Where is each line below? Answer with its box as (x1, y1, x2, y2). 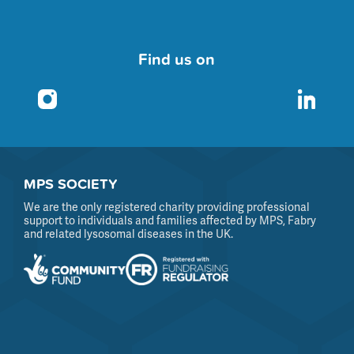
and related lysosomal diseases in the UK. (24, 227, 234, 242)
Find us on (138, 47, 216, 71)
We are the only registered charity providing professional (24, 200, 311, 215)
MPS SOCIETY (24, 173, 119, 194)
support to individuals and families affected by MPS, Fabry (24, 213, 317, 228)
